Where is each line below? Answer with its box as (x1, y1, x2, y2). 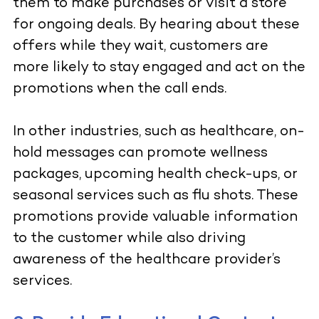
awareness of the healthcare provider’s (12, 253, 281, 268)
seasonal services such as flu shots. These (12, 189, 298, 204)
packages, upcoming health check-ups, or (12, 167, 298, 183)
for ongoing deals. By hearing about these (12, 18, 300, 33)
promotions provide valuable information (12, 210, 298, 226)
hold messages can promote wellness (12, 146, 268, 162)
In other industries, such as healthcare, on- (12, 125, 305, 140)
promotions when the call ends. (12, 82, 226, 98)
